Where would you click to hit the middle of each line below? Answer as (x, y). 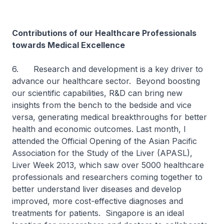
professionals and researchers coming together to (107, 177)
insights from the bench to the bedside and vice (102, 105)
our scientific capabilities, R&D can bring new (97, 93)
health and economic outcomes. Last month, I (99, 129)
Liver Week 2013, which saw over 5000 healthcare (108, 165)
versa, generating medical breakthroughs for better (109, 117)
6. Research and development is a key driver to (107, 69)
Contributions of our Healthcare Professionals (104, 33)
